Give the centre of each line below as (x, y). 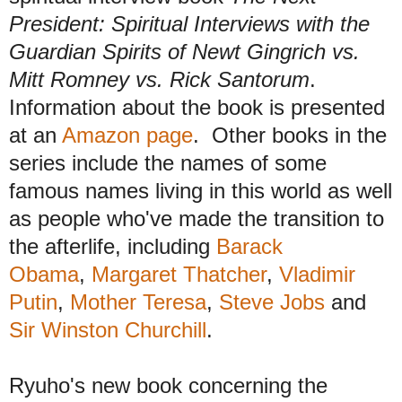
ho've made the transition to (253, 219)
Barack (249, 247)
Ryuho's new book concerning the (168, 386)
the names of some (236, 163)
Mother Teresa (138, 302)
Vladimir (317, 275)
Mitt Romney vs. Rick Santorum (159, 80)
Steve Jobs (272, 302)
